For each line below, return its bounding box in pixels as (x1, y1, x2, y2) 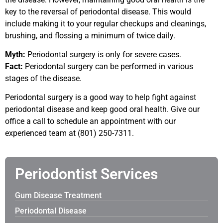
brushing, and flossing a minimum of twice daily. (5, 30, 175, 40)
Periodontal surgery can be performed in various (23, 61, 193, 71)
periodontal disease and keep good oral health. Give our (5, 105, 200, 114)
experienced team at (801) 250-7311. (5, 128, 134, 138)
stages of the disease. (5, 73, 82, 83)
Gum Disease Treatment (15, 190, 102, 200)
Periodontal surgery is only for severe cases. (25, 49, 181, 59)
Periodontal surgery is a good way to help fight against (5, 93, 196, 103)
